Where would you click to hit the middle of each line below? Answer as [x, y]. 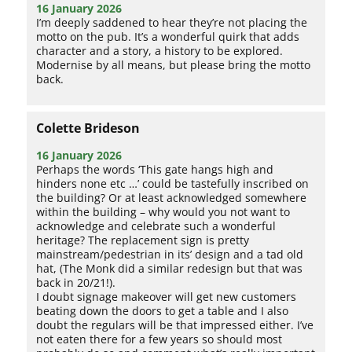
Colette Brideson [88, 128]
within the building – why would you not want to [163, 212]
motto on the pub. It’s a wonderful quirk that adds [168, 37]
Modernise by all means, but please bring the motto [174, 65]
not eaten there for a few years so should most [159, 339]
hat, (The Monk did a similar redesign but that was [170, 268]
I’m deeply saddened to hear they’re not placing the [172, 22]
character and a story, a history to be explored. [160, 51]
